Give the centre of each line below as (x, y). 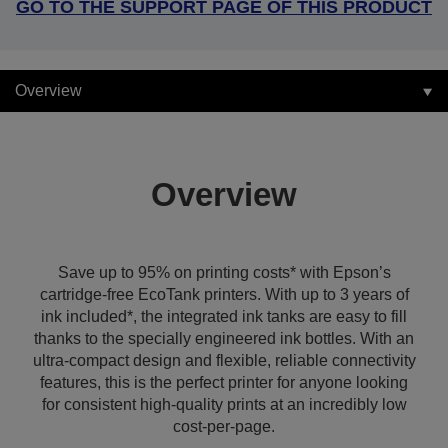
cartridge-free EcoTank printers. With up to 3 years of (224, 294)
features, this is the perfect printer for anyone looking (224, 382)
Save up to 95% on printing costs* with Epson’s (224, 272)
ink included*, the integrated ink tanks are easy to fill (224, 316)
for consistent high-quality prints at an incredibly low (224, 404)
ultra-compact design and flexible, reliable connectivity (224, 360)
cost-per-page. (224, 426)
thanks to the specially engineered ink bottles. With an (224, 338)
